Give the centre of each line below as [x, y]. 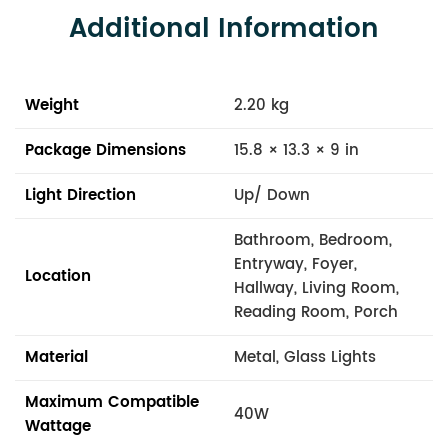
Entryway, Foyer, [295, 264]
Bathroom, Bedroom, [313, 240]
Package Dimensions [105, 150]
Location [58, 276]
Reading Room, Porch [316, 312]
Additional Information [224, 29]
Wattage [58, 426]
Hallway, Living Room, [316, 288]
